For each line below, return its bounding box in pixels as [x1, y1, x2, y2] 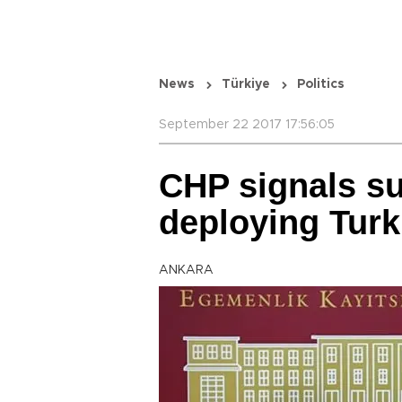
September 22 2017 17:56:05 [159, 118, 335, 131]
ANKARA [159, 264, 214, 276]
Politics [297, 78, 345, 91]
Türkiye [222, 78, 270, 91]
